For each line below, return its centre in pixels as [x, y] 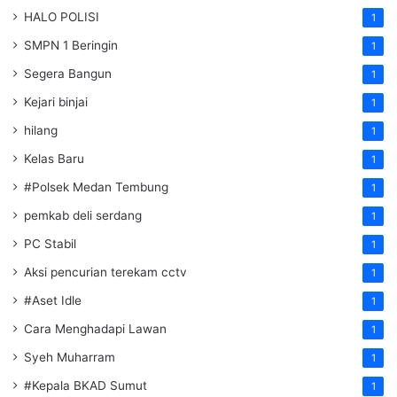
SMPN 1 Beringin [71, 46]
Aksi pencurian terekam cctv [105, 272]
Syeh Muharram [70, 358]
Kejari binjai [56, 102]
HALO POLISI [62, 17]
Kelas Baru [54, 159]
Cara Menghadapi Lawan [95, 329]
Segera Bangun [68, 74]
